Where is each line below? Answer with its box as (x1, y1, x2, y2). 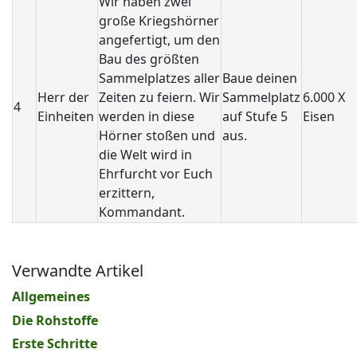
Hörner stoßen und (99, 127, 215, 144)
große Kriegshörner (99, 12, 219, 29)
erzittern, (99, 184, 155, 202)
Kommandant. (99, 203, 185, 221)
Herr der (37, 88, 89, 106)
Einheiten (37, 108, 94, 125)
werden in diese (99, 108, 194, 125)
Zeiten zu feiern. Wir (99, 88, 220, 106)
